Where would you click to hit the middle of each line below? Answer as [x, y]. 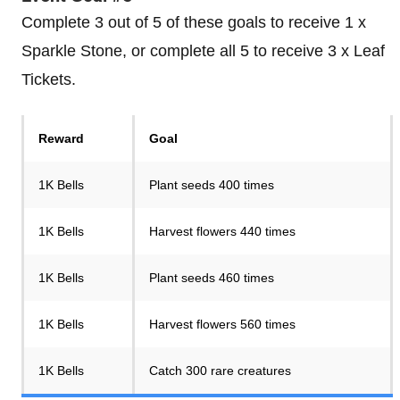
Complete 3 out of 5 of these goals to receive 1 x [194, 22]
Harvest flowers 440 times [222, 231]
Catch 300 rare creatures [220, 371]
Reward [61, 138]
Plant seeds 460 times [212, 278]
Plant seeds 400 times [212, 185]
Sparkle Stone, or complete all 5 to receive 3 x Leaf [203, 51]
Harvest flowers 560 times [222, 324]
